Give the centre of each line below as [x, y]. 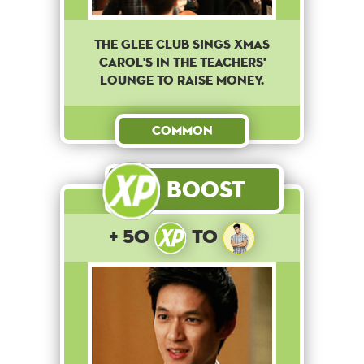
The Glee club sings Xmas [182, 44]
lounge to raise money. [182, 80]
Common [182, 130]
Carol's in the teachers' [182, 62]
